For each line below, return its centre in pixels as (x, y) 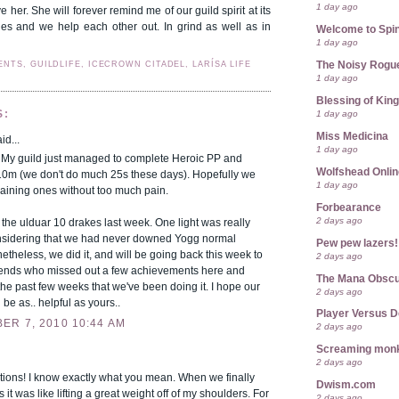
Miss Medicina (352, 136)
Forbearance (349, 207)
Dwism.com (346, 385)
